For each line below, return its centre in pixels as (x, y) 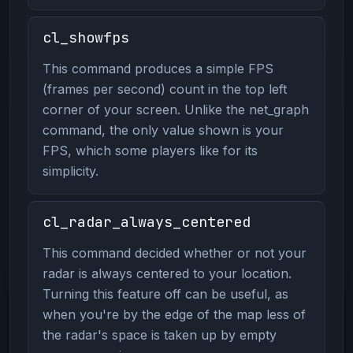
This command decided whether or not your (174, 253)
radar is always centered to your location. (167, 273)
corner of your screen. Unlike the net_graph (175, 109)
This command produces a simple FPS (158, 68)
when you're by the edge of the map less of (174, 314)
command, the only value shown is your (163, 130)
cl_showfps (85, 37)
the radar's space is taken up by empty (159, 334)
